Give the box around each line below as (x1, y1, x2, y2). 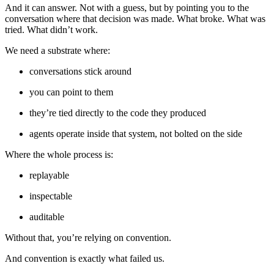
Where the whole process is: (5, 149, 113, 160)
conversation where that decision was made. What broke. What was (5, 13, 265, 24)
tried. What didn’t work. (5, 24, 98, 35)
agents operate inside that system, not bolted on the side (29, 128, 242, 139)
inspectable (29, 190, 72, 201)
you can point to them (29, 86, 113, 97)
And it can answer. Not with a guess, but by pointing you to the (5, 2, 249, 13)
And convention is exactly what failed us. (5, 253, 165, 264)
